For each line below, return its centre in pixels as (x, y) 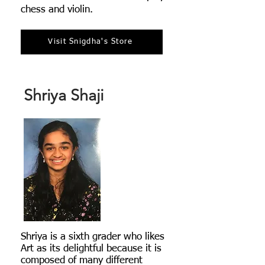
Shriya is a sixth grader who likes (93, 237)
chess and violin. (57, 10)
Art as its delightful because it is (91, 249)
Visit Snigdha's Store (91, 42)
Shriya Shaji (64, 96)
